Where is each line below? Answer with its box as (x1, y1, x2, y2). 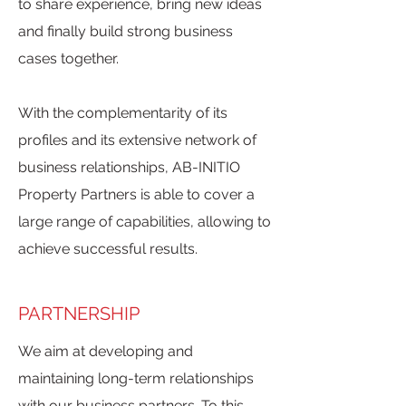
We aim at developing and (18, 343, 193, 360)
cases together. (18, 50, 119, 67)
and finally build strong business (18, 23, 233, 40)
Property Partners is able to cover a (18, 186, 255, 203)
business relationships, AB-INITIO (18, 159, 240, 176)
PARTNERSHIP (18, 303, 140, 324)
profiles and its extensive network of (18, 131, 256, 149)
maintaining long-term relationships (18, 370, 254, 387)
